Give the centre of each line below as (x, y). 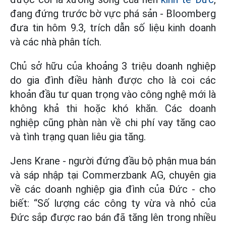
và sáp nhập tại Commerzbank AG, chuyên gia (113, 175)
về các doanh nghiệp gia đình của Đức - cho (113, 189)
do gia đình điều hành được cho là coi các (113, 80)
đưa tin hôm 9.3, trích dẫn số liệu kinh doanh (113, 28)
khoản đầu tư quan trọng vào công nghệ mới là (113, 94)
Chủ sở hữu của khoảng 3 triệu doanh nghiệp (113, 66)
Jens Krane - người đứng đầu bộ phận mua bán (113, 161)
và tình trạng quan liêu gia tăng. (78, 137)
